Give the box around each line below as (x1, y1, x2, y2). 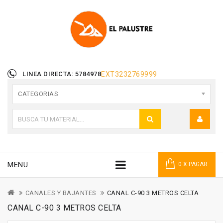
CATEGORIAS (18, 90, 58, 98)
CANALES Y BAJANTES (25, 189, 97, 197)
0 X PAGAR (178, 161, 208, 168)
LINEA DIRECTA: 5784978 (22, 70, 101, 78)
